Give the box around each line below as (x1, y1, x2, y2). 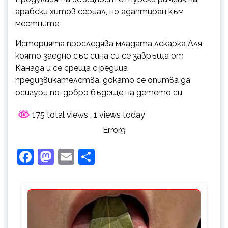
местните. (15, 18, 61, 28)
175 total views (30, 109, 90, 120)
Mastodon (54, 147, 128, 166)
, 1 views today (90, 109, 145, 120)
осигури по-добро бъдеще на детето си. (15, 87, 184, 97)
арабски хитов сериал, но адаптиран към (15, 6, 184, 16)
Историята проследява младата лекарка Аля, (15, 38, 204, 48)
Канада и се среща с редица (15, 63, 128, 73)
